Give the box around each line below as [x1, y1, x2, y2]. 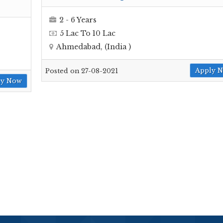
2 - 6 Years [59, 15, 97, 24]
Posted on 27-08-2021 [45, 67, 118, 75]
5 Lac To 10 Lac [60, 28, 115, 38]
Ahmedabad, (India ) [56, 42, 131, 51]
